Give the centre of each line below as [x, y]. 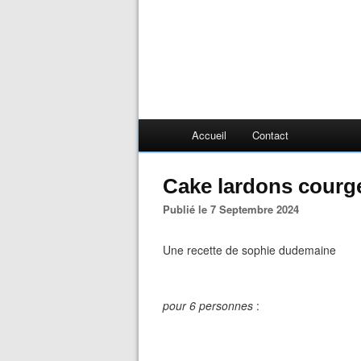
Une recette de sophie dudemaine [249, 250]
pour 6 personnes [210, 305]
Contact [270, 135]
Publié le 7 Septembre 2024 [234, 209]
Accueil [209, 135]
